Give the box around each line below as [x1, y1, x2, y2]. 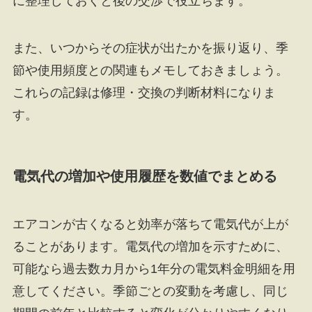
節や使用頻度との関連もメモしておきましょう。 [12, 63, 288, 77]
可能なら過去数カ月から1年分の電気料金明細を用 [12, 262, 295, 276]
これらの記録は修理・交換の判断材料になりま [12, 85, 276, 100]
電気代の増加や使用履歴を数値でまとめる [12, 168, 277, 184]
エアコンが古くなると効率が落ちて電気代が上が [12, 217, 288, 232]
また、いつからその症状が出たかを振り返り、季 [12, 40, 288, 55]
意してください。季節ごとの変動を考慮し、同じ [12, 284, 288, 299]
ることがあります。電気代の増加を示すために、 [12, 240, 288, 254]
